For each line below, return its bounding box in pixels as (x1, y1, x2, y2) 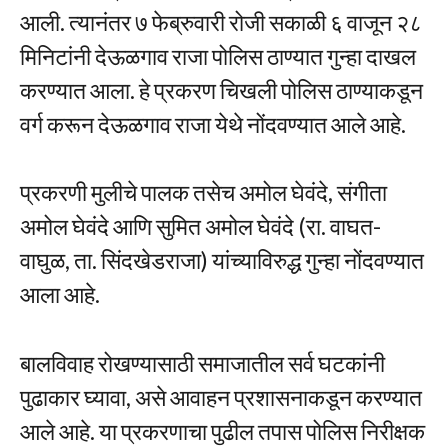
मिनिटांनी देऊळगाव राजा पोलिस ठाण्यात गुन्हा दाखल (20, 41, 416, 70)
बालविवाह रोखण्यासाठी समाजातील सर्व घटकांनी (20, 348, 385, 377)
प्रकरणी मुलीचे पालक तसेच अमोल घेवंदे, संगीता (20, 178, 387, 207)
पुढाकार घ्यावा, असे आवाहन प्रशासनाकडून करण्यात (20, 382, 422, 411)
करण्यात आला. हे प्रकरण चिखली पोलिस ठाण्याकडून (20, 75, 423, 104)
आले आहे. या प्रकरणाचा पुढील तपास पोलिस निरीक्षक (20, 416, 425, 445)
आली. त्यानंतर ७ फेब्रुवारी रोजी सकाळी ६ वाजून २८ (20, 7, 422, 36)
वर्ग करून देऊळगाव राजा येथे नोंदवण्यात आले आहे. (20, 109, 406, 138)
